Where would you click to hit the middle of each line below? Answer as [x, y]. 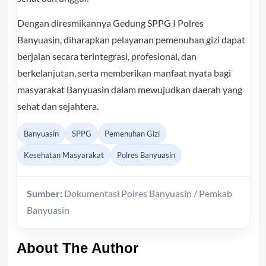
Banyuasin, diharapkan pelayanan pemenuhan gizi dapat [131, 40]
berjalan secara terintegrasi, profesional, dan [107, 56]
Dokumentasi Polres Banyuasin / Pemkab [147, 194]
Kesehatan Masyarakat [64, 155]
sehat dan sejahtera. [58, 106]
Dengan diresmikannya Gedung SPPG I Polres [110, 23]
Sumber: [44, 194]
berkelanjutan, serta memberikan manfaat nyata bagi [124, 73]
